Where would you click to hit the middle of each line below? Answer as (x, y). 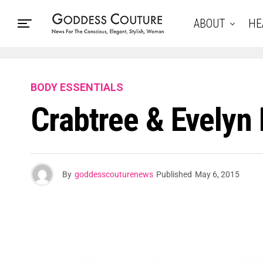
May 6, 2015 (217, 174)
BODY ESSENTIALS (77, 87)
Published (174, 174)
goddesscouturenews (114, 174)
